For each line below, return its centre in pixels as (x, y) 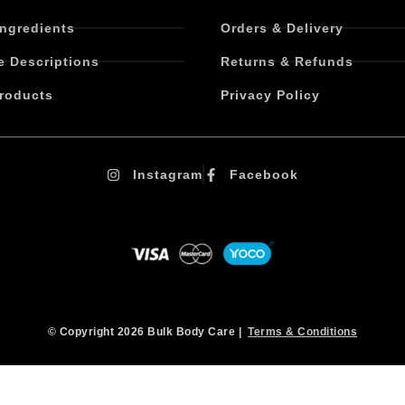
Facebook (264, 175)
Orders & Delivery (282, 28)
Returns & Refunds (287, 62)
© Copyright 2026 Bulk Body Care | (148, 331)
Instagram (167, 175)
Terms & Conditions (303, 331)
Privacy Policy (270, 95)
